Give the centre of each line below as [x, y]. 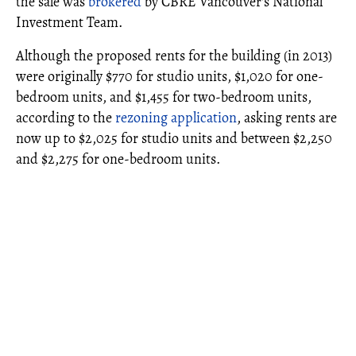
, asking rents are [287, 118]
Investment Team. [69, 23]
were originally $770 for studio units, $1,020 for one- [170, 77]
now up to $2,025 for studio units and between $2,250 [174, 139]
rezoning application [176, 118]
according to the [66, 118]
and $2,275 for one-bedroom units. [118, 159]
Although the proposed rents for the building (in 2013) [174, 56]
